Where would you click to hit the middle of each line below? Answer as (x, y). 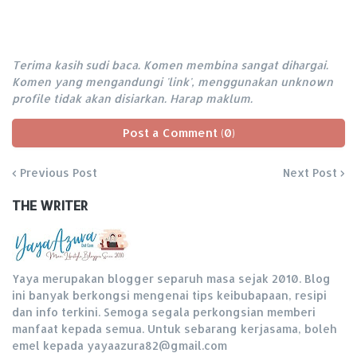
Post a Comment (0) (178, 133)
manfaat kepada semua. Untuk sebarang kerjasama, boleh (175, 329)
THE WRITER (50, 206)
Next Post (310, 173)
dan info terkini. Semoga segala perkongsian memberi (164, 312)
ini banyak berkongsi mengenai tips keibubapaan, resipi (169, 296)
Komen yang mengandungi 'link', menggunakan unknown (173, 82)
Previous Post (59, 173)
